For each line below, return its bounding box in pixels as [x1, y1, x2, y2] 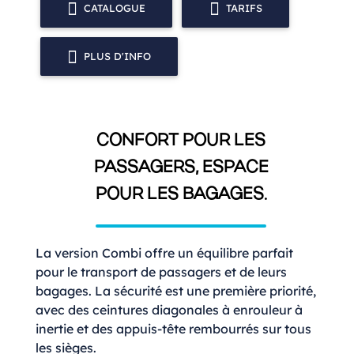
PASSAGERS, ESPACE [93, 160, 269, 177]
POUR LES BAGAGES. [95, 186, 267, 204]
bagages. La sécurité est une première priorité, [36, 283, 316, 299]
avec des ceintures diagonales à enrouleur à [36, 302, 303, 318]
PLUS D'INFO [84, 49, 152, 62]
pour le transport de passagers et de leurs [36, 264, 287, 281]
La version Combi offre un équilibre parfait [36, 245, 293, 262]
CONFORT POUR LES [96, 133, 265, 150]
